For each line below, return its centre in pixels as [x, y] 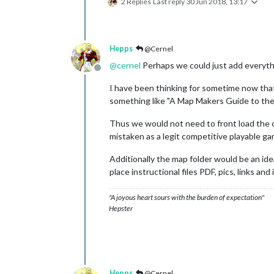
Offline [112, 73]
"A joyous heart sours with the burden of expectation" [187, 197]
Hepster [121, 208]
